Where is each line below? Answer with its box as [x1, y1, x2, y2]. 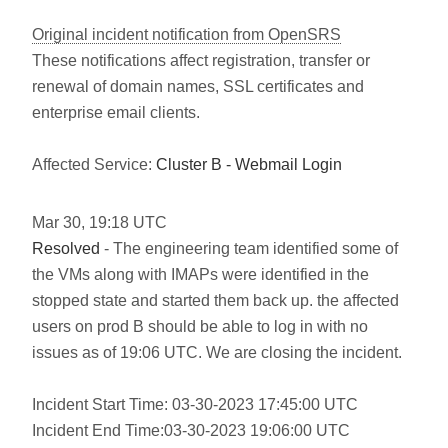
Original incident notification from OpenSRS [32, 26, 341, 43]
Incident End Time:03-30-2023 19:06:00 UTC [32, 422, 350, 439]
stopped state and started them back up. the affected [32, 292, 399, 309]
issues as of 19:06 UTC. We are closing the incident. [32, 344, 402, 361]
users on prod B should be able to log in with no [32, 318, 368, 335]
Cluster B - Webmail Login [156, 156, 342, 173]
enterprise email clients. [32, 104, 200, 121]
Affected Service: [32, 156, 156, 173]
